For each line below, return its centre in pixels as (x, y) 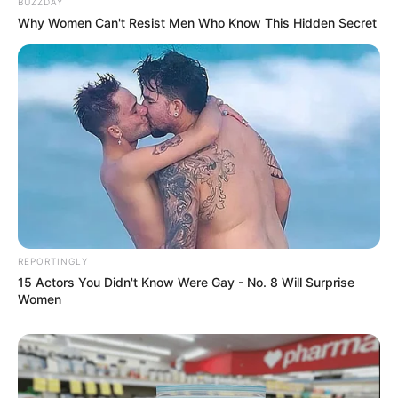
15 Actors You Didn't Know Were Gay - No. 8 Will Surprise (186, 282)
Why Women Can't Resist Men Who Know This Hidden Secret (197, 23)
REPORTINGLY (53, 261)
